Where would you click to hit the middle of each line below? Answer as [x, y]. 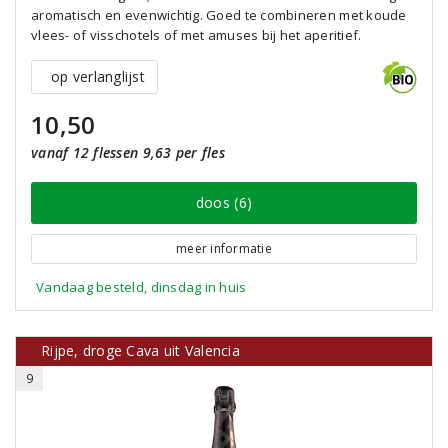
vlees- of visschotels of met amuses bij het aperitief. [196, 35]
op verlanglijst [98, 76]
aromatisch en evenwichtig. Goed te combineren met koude [219, 15]
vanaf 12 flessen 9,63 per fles [128, 152]
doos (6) [224, 202]
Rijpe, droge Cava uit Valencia [140, 350]
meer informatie [224, 248]
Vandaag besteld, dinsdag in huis [141, 287]
